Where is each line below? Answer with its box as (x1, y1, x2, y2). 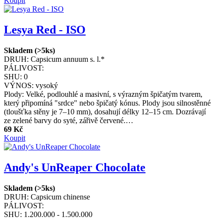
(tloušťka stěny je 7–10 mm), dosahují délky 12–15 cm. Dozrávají (4, 108, 206, 116)
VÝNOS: (4, 81, 34, 90)
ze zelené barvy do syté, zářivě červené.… (4, 116, 133, 125)
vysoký (36, 81, 58, 90)
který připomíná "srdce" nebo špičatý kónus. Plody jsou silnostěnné (4, 99, 211, 107)
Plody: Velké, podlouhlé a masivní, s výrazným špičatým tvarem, (4, 90, 202, 98)
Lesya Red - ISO (4, 23, 86, 36)
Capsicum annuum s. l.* (31, 55, 105, 63)
